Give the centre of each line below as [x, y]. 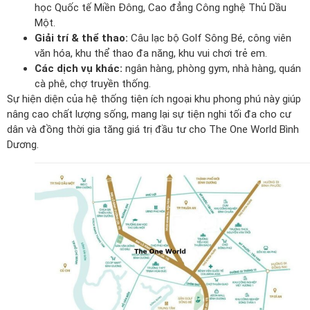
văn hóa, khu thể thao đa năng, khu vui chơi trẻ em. [151, 54]
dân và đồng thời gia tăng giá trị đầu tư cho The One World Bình [153, 130]
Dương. [23, 145]
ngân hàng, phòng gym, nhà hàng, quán [212, 69]
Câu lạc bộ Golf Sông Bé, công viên [210, 38]
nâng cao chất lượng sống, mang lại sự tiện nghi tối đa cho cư [149, 115]
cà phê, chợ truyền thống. [93, 84]
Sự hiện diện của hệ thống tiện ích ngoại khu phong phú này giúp [154, 99]
